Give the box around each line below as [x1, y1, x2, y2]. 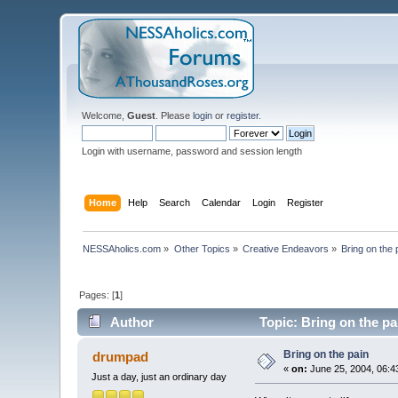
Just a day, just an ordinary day [92, 371, 227, 383]
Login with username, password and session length [82, 146, 303, 156]
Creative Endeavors [243, 243, 330, 254]
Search [158, 196, 190, 208]
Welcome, [82, 110, 128, 121]
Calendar [201, 196, 241, 208]
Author [109, 314, 154, 330]
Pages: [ [79, 289, 115, 300]
